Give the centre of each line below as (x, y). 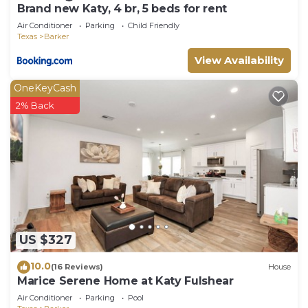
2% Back (35, 105)
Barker (56, 36)
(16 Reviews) (77, 267)
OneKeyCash (45, 88)
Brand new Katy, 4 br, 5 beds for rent (122, 8)
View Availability (239, 60)
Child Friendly (154, 25)
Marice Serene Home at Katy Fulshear (125, 280)
